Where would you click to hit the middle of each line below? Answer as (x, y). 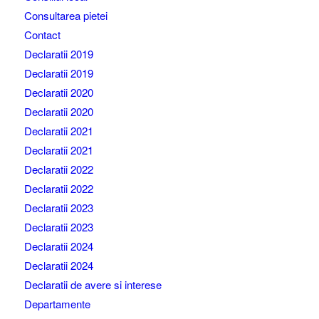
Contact (42, 35)
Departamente (57, 304)
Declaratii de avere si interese (93, 284)
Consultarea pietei (66, 15)
